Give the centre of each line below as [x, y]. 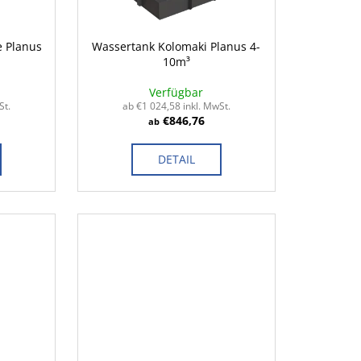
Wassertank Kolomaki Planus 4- [176, 47]
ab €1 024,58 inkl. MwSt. [176, 106]
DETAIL [176, 160]
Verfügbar [176, 93]
